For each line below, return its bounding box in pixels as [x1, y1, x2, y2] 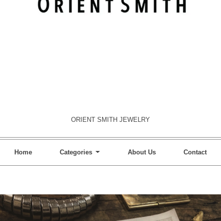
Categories [60, 148, 92, 156]
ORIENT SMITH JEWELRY [71, 115, 150, 123]
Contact [184, 148, 207, 156]
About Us [128, 148, 156, 156]
